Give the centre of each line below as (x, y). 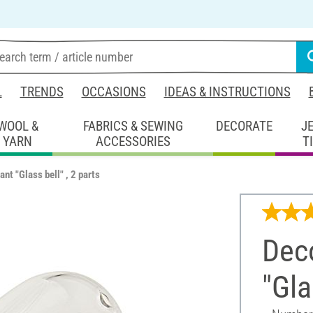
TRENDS (42, 92)
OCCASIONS (114, 92)
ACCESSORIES (133, 141)
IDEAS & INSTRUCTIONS (227, 92)
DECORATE (245, 126)
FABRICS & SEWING (133, 126)
